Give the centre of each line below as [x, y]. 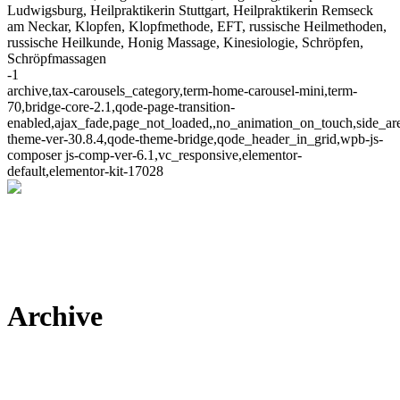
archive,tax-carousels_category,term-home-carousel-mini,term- [182, 91]
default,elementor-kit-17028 [85, 171]
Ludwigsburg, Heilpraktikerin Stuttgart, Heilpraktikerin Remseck [190, 10]
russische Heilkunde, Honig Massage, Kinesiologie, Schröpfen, [185, 42]
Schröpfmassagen [57, 58]
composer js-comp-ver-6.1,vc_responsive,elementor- [154, 155]
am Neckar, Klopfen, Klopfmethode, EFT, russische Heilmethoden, [197, 26]
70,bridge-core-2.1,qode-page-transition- [121, 107]
